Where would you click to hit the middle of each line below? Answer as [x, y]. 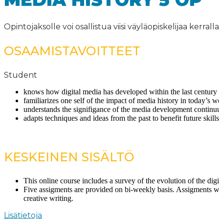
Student [21, 75]
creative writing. [48, 198]
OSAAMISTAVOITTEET [72, 51]
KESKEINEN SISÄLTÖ [69, 157]
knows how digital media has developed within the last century [120, 91]
